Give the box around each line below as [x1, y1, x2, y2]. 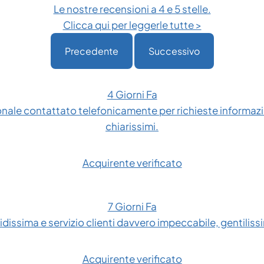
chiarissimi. [105, 120, 159, 133]
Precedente [64, 45, 118, 58]
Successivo [148, 45, 200, 58]
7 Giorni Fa [107, 200, 157, 213]
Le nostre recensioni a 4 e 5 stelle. [53, 2, 211, 16]
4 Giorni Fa [107, 88, 157, 101]
